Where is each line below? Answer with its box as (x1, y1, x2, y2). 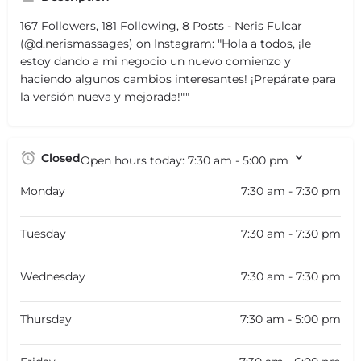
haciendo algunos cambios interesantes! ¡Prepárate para (20, 71, 336, 86)
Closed (41, 150, 81, 165)
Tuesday (20, 226, 66, 241)
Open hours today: (81, 152, 188, 168)
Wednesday (20, 268, 85, 284)
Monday (20, 183, 65, 198)
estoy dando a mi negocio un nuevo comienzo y (20, 53, 291, 68)
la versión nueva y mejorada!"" (20, 89, 189, 104)
